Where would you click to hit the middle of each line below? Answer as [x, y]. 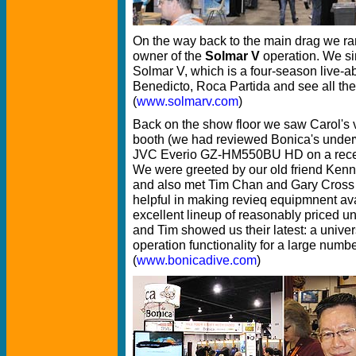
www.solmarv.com [188, 101]
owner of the [169, 55]
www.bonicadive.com [197, 259]
